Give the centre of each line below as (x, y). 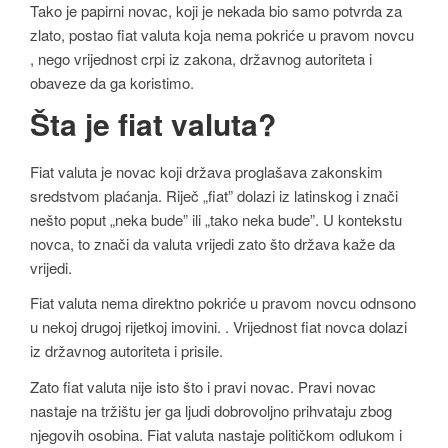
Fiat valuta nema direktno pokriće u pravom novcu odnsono (223, 303)
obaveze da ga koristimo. (112, 82)
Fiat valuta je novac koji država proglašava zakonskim (206, 171)
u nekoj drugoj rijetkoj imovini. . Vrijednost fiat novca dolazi (218, 327)
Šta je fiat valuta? (153, 123)
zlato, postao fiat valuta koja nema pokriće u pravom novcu (222, 34)
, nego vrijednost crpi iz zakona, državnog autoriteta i (201, 58)
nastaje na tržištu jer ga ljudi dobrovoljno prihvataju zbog (211, 410)
